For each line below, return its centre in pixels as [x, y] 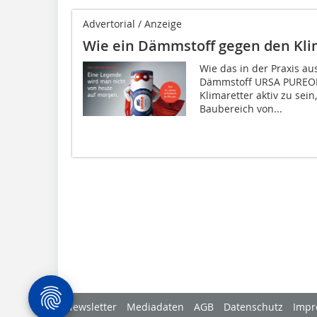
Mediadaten [155, 307]
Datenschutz [253, 307]
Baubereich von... [241, 109]
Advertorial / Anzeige [132, 24]
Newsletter [91, 307]
